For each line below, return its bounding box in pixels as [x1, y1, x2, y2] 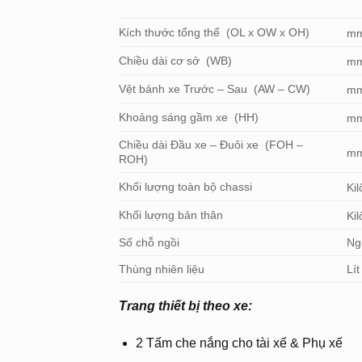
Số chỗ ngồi [119, 236, 179, 250]
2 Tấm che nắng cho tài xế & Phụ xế [135, 335, 343, 350]
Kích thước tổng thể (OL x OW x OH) [119, 26, 309, 40]
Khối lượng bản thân [119, 208, 223, 222]
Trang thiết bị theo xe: [119, 299, 252, 314]
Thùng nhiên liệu [119, 263, 204, 276]
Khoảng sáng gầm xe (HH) [119, 111, 259, 124]
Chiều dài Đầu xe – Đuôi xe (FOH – [119, 138, 303, 152]
